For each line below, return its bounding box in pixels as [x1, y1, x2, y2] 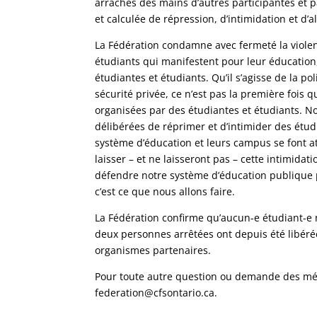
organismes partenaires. [95, 243, 212, 257]
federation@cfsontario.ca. [95, 286, 218, 299]
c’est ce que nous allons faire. [95, 185, 236, 198]
